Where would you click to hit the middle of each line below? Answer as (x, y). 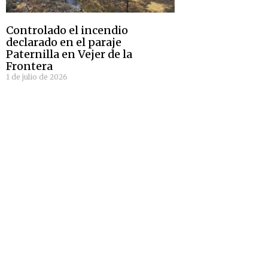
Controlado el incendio (67, 30)
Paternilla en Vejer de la (69, 54)
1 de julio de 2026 (37, 77)
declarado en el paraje (64, 42)
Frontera (29, 66)
